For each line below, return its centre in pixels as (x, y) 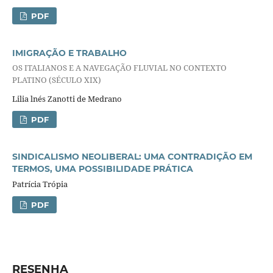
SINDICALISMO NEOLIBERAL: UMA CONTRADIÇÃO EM (132, 156)
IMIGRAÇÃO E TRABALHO (69, 53)
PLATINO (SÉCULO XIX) (56, 80)
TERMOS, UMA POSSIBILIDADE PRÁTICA (102, 168)
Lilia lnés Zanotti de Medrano (67, 98)
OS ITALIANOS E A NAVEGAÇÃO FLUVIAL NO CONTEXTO (119, 67)
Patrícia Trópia (40, 184)
